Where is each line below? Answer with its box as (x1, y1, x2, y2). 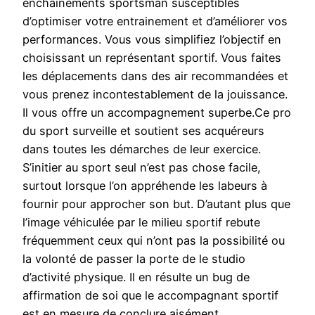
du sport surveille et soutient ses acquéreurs (22, 124, 264, 139)
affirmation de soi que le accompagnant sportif (22, 288, 278, 303)
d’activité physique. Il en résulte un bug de (22, 270, 250, 285)
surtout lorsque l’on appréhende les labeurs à (22, 179, 267, 193)
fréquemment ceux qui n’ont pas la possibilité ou (22, 233, 285, 248)
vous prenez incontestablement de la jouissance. (22, 87, 288, 102)
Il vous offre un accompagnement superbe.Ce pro (22, 105, 291, 120)
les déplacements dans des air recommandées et (22, 69, 288, 84)
